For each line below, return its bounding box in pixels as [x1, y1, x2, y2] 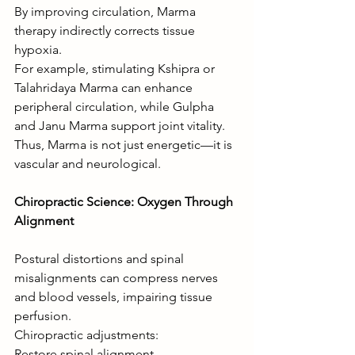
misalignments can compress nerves [14, 269, 221, 285]
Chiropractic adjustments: [14, 326, 158, 342]
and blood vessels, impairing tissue [14, 288, 216, 304]
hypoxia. [14, 41, 62, 57]
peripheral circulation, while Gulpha [14, 98, 217, 114]
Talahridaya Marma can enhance [14, 79, 196, 95]
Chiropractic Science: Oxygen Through [14, 193, 236, 209]
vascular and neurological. [14, 155, 161, 171]
